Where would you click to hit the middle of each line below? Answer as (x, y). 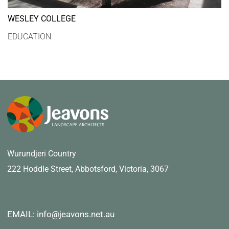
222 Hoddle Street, (41, 169)
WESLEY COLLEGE (42, 18)
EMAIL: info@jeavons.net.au (61, 214)
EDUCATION (29, 36)
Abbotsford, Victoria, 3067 (122, 169)
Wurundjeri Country (42, 153)
